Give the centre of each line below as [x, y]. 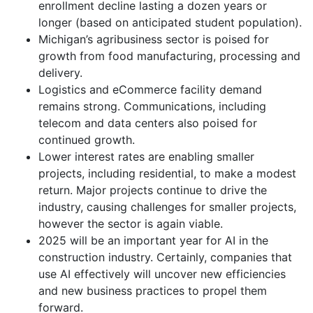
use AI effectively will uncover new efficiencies [162, 274]
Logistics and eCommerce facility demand [150, 89]
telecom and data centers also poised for [148, 123]
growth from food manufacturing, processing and [169, 56]
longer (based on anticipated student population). [170, 22]
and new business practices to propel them [153, 290]
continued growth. [87, 139]
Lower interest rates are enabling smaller [146, 156]
